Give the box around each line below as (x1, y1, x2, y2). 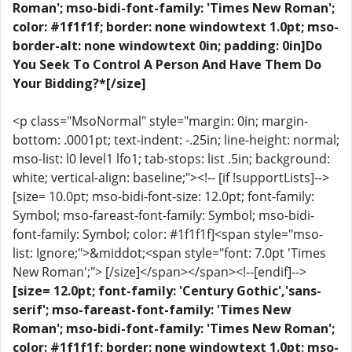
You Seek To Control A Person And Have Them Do (13, 56, 321, 73)
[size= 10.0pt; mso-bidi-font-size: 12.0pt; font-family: (13, 188, 314, 205)
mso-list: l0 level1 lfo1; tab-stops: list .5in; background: (13, 150, 330, 167)
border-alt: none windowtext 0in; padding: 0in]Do (13, 37, 322, 54)
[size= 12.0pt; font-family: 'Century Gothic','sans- (13, 282, 321, 299)
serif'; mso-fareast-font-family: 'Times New (13, 301, 291, 318)
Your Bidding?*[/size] (13, 75, 146, 92)
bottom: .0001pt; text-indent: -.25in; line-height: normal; (13, 131, 339, 148)
